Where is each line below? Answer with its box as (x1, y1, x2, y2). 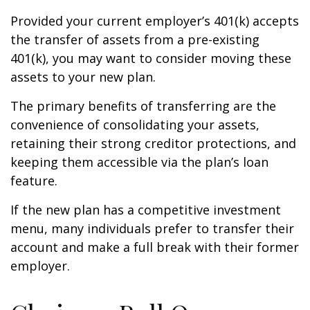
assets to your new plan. (10, 69, 156, 85)
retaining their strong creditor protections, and (10, 135, 296, 152)
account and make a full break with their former (10, 239, 299, 255)
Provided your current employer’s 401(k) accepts (10, 12, 299, 29)
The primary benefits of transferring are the (10, 98, 276, 114)
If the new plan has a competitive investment (10, 201, 281, 218)
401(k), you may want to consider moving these (10, 50, 291, 66)
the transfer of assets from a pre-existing (10, 31, 259, 48)
